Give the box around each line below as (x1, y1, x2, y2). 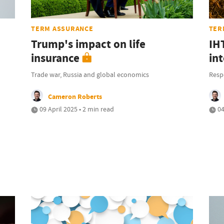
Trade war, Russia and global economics (31, 70, 149, 79)
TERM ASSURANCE (31, 23, 93, 34)
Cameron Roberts (48, 91, 102, 102)
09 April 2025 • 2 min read (38, 104, 114, 114)
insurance (31, 50, 80, 66)
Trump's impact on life (31, 36, 146, 52)
